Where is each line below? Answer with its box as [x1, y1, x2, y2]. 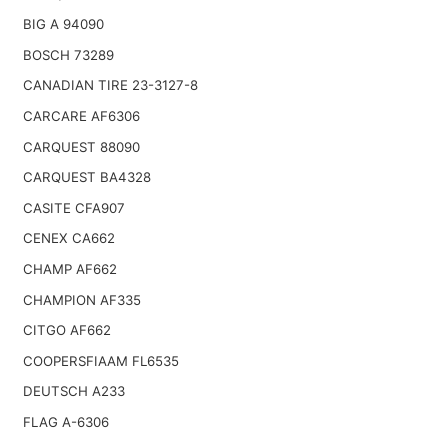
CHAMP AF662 [22, 260, 117, 277]
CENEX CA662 [22, 230, 115, 247]
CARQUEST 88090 [22, 138, 140, 155]
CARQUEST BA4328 [22, 169, 151, 186]
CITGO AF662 [22, 322, 111, 339]
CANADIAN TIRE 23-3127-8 [22, 77, 198, 94]
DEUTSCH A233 [22, 383, 125, 400]
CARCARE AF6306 [22, 108, 140, 124]
